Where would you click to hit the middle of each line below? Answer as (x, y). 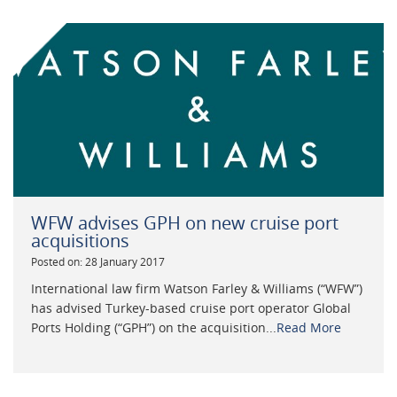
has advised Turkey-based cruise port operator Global (191, 307)
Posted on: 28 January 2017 (98, 262)
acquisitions (80, 241)
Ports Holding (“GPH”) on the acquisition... (154, 327)
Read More (309, 327)
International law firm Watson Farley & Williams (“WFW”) (197, 288)
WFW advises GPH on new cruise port (185, 223)
